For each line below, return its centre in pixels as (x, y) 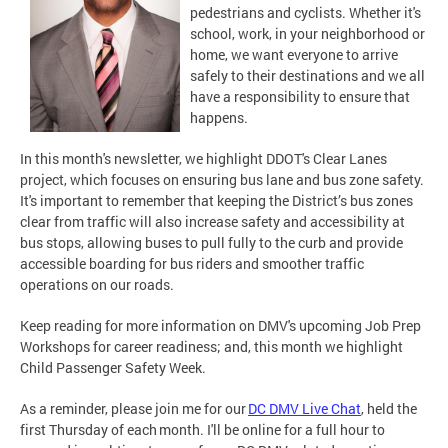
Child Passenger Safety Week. (113, 368)
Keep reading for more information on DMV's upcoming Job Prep (220, 326)
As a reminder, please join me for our (134, 409)
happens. (220, 118)
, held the (389, 409)
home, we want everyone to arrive (294, 55)
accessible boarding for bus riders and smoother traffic (192, 264)
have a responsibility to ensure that (300, 97)
